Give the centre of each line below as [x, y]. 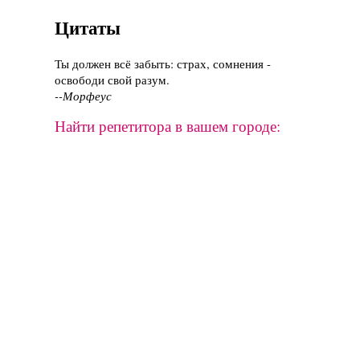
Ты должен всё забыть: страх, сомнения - [163, 64]
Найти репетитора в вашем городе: [168, 126]
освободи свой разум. [112, 80]
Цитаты [88, 27]
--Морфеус [83, 96]
